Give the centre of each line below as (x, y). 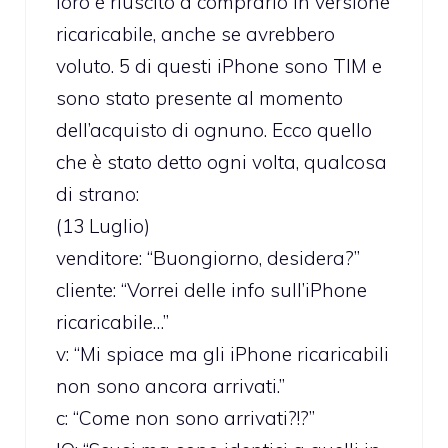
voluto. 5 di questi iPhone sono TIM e (219, 65)
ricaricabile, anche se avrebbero (195, 33)
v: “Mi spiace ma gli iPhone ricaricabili (222, 353)
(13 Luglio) (103, 225)
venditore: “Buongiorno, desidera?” (208, 257)
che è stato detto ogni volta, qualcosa (221, 161)
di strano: (97, 193)
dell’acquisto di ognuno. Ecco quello (214, 129)
